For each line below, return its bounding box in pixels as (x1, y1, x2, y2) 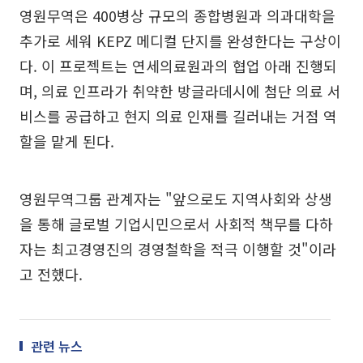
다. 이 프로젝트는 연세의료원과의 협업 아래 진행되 (19, 55, 337, 76)
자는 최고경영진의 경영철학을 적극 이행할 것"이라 (19, 238, 336, 259)
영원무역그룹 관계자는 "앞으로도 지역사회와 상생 (19, 188, 332, 209)
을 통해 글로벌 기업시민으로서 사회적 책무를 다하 (19, 213, 333, 234)
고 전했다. (19, 263, 83, 284)
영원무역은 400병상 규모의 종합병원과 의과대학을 (19, 5, 335, 26)
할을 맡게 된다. (19, 130, 114, 152)
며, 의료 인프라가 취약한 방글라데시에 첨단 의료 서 (19, 80, 341, 101)
